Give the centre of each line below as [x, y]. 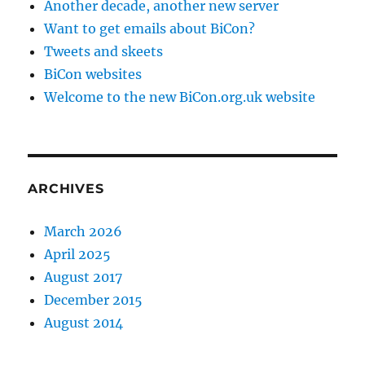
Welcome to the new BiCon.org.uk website [180, 97]
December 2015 [94, 300]
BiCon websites [93, 74]
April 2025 [78, 254]
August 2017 [84, 277]
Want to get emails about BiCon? [150, 29]
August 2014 [84, 323]
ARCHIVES [66, 189]
